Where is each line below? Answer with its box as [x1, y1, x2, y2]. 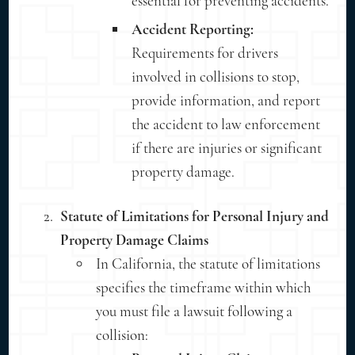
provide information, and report [132, 90, 321, 109]
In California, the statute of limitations [96, 254, 321, 273]
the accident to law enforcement [132, 114, 321, 133]
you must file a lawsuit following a [96, 301, 293, 320]
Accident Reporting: [132, 19, 254, 38]
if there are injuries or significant [132, 138, 323, 157]
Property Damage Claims [60, 230, 209, 249]
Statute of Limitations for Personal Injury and [60, 206, 330, 225]
